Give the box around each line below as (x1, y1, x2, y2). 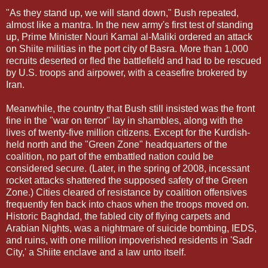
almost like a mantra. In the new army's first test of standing (6, 19, 253, 30)
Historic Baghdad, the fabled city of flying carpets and (6, 211, 230, 221)
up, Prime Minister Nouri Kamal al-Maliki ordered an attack (6, 31, 252, 42)
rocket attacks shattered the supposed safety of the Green (6, 175, 248, 185)
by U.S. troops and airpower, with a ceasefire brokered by (6, 67, 247, 78)
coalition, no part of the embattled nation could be (6, 151, 214, 162)
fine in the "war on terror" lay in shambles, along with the (6, 115, 243, 126)
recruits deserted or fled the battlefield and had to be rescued (6, 55, 261, 66)
